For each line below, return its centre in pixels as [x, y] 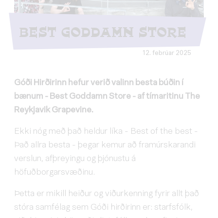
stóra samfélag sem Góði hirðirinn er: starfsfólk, [103, 208]
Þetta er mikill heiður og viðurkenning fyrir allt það [107, 194]
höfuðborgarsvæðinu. [54, 173]
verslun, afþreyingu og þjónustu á [75, 159]
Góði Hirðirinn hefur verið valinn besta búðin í [99, 83]
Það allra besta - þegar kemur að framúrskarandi [105, 145]
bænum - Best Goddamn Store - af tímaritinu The [107, 97]
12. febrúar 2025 [167, 53]
